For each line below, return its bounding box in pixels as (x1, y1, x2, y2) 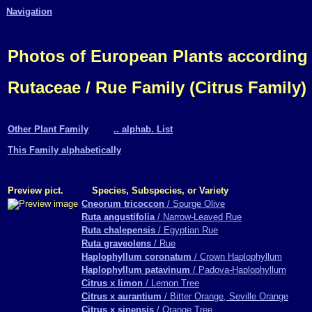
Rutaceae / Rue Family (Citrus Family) (8, 78, 306, 97)
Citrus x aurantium (81, 291, 162, 302)
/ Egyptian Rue (155, 225, 218, 235)
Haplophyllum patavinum (81, 265, 190, 275)
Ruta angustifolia (81, 212, 155, 222)
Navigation (6, 6, 52, 17)
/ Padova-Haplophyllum (190, 265, 286, 275)
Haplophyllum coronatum (81, 251, 192, 262)
